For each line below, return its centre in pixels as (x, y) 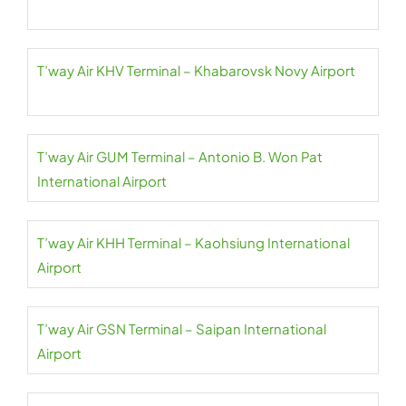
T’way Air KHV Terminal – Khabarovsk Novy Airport (196, 70)
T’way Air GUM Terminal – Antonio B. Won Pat (180, 156)
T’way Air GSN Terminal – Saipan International (182, 329)
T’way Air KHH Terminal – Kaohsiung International (193, 242)
